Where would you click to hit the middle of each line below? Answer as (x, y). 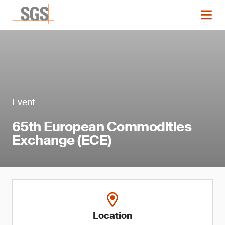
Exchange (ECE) (62, 140)
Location (113, 216)
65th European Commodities (102, 127)
